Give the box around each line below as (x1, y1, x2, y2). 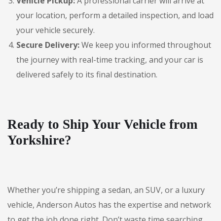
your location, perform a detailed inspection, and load (16, 10, 214, 21)
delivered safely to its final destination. (16, 69, 157, 80)
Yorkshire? (7, 133, 72, 147)
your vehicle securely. (16, 25, 95, 36)
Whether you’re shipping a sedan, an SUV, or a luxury (7, 184, 205, 195)
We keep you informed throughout (79, 39, 211, 50)
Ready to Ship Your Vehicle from (7, 117, 197, 132)
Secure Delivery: (16, 39, 79, 50)
